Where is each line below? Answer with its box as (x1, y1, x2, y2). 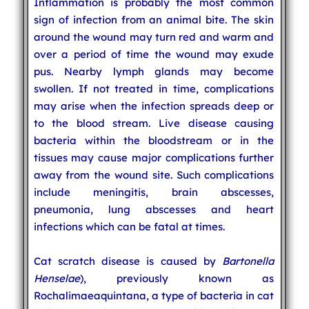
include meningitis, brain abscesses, (33, 185, 275, 199)
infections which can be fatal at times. (33, 219, 225, 233)
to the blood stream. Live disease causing (33, 116, 275, 130)
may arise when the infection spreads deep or (33, 99, 275, 112)
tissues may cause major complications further (33, 150, 275, 164)
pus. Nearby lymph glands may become (33, 64, 275, 78)
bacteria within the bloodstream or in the (33, 133, 275, 147)
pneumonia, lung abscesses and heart (33, 202, 275, 216)
